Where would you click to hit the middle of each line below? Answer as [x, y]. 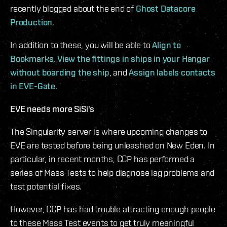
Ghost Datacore [165, 9]
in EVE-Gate [33, 86]
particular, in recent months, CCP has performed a [103, 159]
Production [31, 22]
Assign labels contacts [172, 72]
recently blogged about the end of [73, 9]
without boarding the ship [60, 72]
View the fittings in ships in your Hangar [134, 59]
